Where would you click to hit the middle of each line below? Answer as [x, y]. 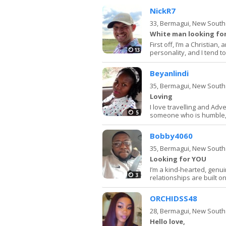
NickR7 [163, 10]
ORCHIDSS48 [174, 198]
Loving [161, 96]
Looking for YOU [178, 159]
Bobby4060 [171, 135]
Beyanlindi [169, 73]
